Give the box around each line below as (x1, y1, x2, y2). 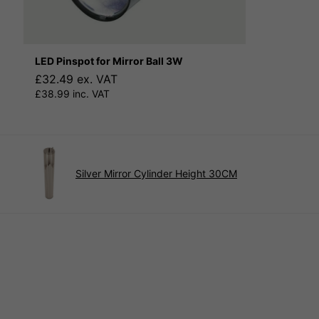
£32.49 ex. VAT (35, 71, 117, 86)
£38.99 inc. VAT (35, 87, 110, 100)
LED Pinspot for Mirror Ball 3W (35, 54, 183, 67)
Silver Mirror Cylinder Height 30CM (75, 167, 237, 180)
